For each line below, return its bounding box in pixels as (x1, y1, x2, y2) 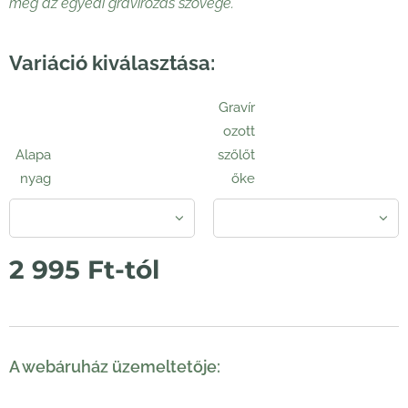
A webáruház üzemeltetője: (9, 357, 220, 376)
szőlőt (218, 146, 256, 163)
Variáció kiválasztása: (9, 50, 215, 75)
